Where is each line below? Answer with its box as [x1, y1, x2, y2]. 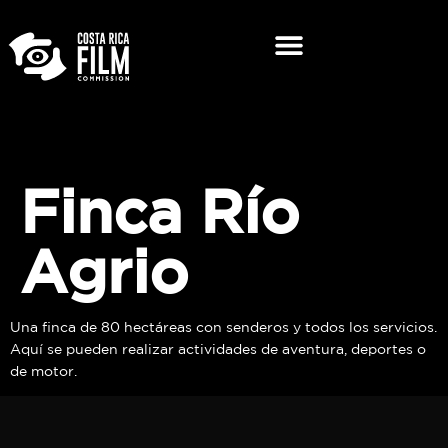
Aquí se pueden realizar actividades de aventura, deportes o [10, 341, 426, 357]
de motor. [10, 363, 77, 379]
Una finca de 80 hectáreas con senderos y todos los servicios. [10, 319, 437, 335]
